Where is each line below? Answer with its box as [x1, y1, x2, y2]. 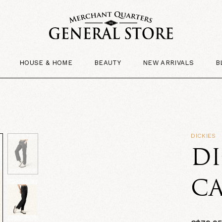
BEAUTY [94, 58, 121, 66]
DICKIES [191, 132, 216, 139]
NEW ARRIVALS [142, 58, 194, 66]
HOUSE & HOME [19, 58, 73, 66]
